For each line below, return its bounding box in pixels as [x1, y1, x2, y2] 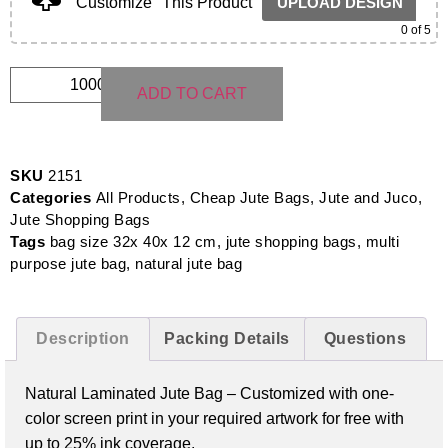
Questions [323, 330, 407, 348]
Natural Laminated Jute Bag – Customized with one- [25, 384, 394, 402]
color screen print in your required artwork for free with [25, 409, 404, 427]
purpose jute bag [10, 255, 126, 273]
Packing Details [164, 330, 290, 348]
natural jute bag [135, 255, 242, 273]
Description [36, 330, 130, 348]
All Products [95, 189, 181, 207]
